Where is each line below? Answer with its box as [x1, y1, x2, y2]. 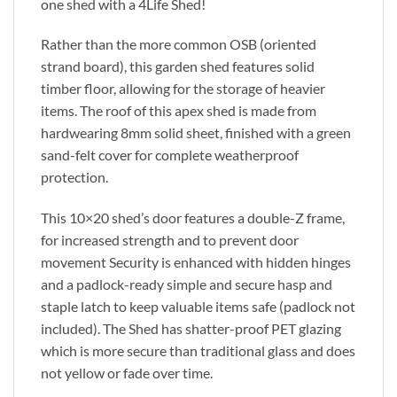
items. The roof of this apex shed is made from [41, 102, 316, 120]
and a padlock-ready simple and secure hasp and [41, 276, 332, 293]
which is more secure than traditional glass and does [41, 342, 355, 360]
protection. [41, 168, 108, 186]
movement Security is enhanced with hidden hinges [41, 253, 351, 271]
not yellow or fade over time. [41, 364, 213, 382]
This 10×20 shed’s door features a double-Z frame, [41, 209, 345, 227]
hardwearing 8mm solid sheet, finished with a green [41, 124, 351, 142]
